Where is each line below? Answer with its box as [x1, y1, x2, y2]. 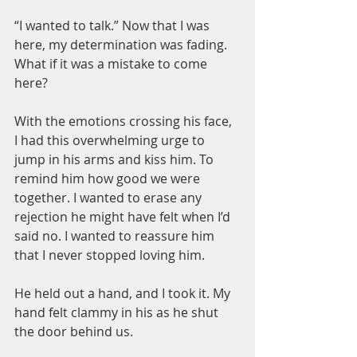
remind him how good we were [14, 170, 203, 187]
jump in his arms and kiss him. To [14, 151, 217, 168]
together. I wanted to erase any [14, 189, 205, 206]
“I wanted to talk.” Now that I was [14, 17, 213, 34]
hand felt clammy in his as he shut [14, 304, 222, 321]
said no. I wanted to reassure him [14, 227, 218, 245]
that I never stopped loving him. [14, 246, 205, 264]
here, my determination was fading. [14, 36, 230, 53]
